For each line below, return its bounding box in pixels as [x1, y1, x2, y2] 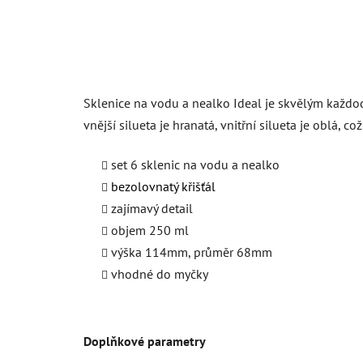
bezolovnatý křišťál [111, 177, 216, 194]
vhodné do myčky [111, 265, 208, 282]
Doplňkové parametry [83, 332, 206, 349]
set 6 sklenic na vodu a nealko [111, 156, 280, 173]
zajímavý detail [111, 199, 193, 216]
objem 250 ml [111, 221, 189, 238]
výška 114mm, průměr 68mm [111, 243, 272, 260]
